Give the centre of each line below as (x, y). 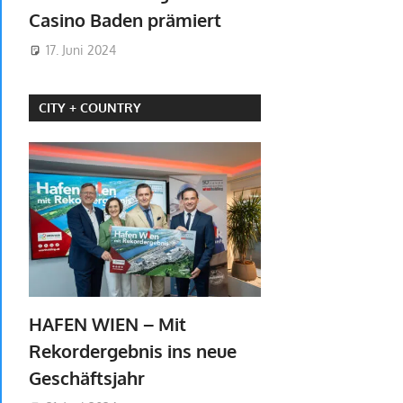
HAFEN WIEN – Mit (107, 323)
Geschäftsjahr (89, 377)
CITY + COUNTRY (90, 108)
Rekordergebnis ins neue (133, 350)
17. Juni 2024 (81, 49)
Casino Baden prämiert (127, 20)
